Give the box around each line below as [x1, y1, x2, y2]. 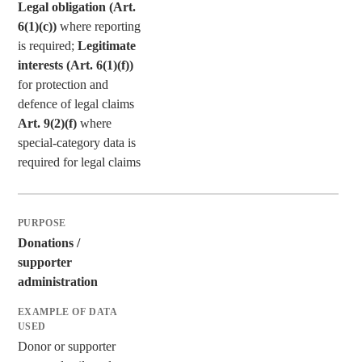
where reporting [56, 19, 141, 33]
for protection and [17, 77, 108, 91]
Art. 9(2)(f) [17, 116, 77, 130]
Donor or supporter [17, 339, 116, 353]
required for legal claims [17, 154, 141, 169]
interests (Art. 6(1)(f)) [17, 57, 133, 72]
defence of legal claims [17, 96, 134, 111]
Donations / [17, 235, 80, 250]
